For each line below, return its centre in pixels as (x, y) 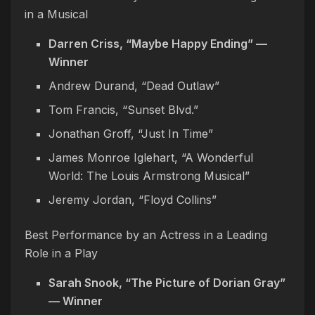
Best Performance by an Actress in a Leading (146, 234)
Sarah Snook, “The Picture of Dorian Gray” (167, 282)
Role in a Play (61, 253)
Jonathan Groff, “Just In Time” (131, 133)
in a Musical (56, 14)
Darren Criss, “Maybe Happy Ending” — (158, 43)
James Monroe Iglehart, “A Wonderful (151, 157)
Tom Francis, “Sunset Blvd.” (124, 109)
